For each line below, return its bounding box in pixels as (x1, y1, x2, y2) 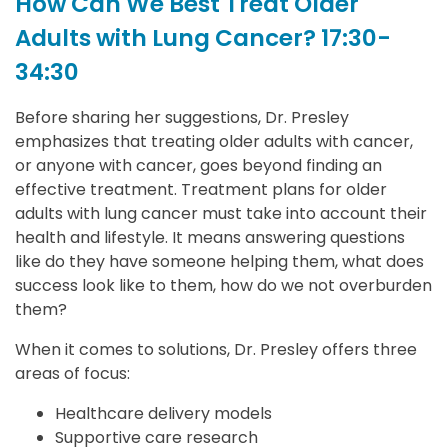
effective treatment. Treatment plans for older (15, 178, 387, 201)
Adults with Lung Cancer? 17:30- (15, 22, 391, 55)
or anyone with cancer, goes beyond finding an (15, 154, 382, 177)
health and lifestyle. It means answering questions (15, 226, 405, 249)
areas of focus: (15, 362, 134, 385)
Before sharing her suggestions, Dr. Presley (15, 106, 349, 129)
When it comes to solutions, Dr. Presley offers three (15, 338, 417, 361)
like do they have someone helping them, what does (15, 250, 424, 273)
